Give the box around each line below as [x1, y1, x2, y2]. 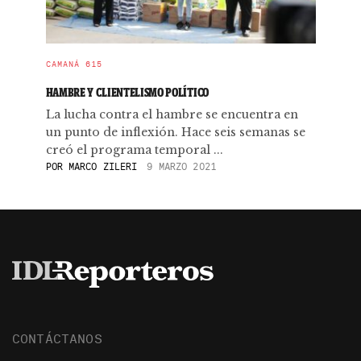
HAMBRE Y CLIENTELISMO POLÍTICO [45, 85, 209, 100]
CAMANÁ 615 [45, 59, 102, 69]
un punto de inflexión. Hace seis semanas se [45, 125, 305, 139]
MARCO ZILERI [62, 160, 138, 172]
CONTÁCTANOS [12, 330, 102, 346]
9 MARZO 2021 [147, 160, 216, 172]
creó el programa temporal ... [45, 143, 223, 157]
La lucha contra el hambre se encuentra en [45, 107, 298, 122]
